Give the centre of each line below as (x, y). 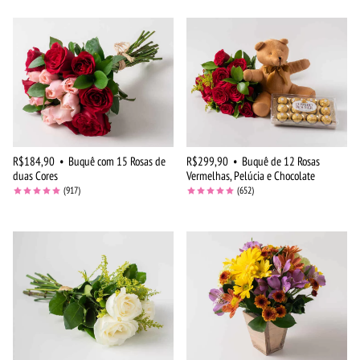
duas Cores (35, 175)
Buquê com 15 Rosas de (117, 161)
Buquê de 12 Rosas (281, 161)
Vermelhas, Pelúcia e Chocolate (251, 175)
